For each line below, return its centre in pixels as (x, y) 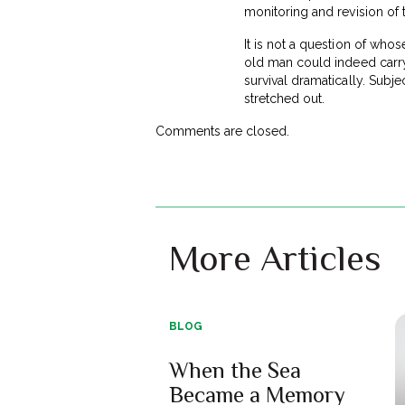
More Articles (275, 258)
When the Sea (235, 370)
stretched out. (285, 98)
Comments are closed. (223, 131)
